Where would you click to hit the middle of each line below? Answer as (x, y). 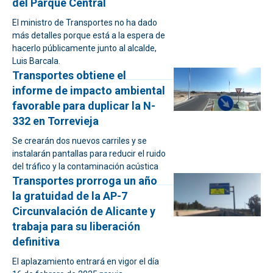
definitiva (36, 242)
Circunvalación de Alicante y (84, 211)
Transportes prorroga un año (85, 181)
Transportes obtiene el (69, 75)
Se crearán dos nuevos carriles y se (80, 141)
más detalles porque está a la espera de (89, 35)
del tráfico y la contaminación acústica (85, 166)
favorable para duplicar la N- (84, 106)
